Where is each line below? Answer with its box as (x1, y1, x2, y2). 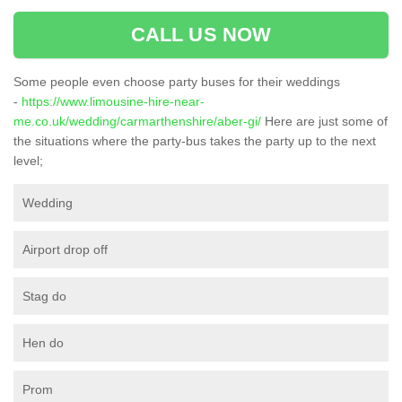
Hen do (22, 335, 64, 350)
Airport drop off (22, 241, 108, 257)
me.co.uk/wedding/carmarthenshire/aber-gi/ (13, 113, 261, 128)
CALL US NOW (130, 22, 272, 46)
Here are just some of (261, 113, 388, 128)
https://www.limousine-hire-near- (22, 93, 205, 109)
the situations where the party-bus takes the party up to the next (13, 133, 376, 148)
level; (13, 153, 43, 168)
